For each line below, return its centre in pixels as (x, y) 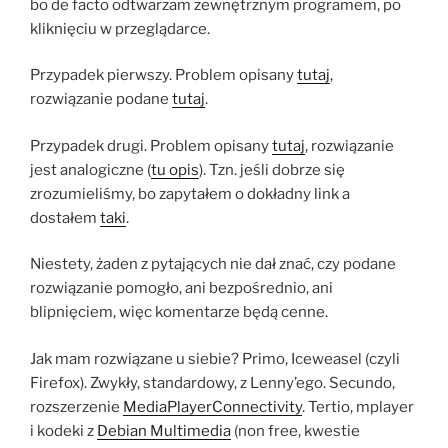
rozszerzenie (76, 406)
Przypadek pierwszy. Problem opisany (163, 75)
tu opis (175, 169)
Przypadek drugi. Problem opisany (151, 145)
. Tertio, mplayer (358, 406)
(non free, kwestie (295, 430)
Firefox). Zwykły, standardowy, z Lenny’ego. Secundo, (212, 382)
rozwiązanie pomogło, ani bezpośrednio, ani (181, 288)
